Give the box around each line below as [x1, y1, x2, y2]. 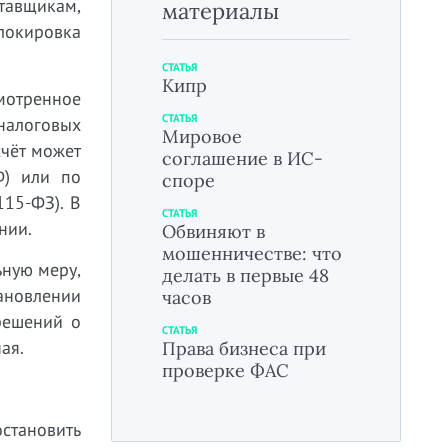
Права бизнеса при [162, 337, 326, 360]
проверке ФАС [162, 359, 289, 382]
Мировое [162, 125, 242, 148]
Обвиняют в [162, 220, 265, 243]
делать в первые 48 [162, 264, 329, 287]
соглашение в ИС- [162, 147, 323, 170]
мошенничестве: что [162, 242, 342, 265]
